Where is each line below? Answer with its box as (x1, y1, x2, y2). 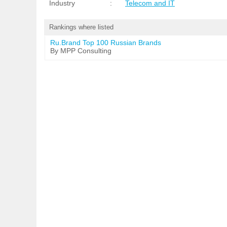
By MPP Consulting (50, 47, 111, 55)
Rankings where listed (49, 23, 113, 31)
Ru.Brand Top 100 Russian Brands (50, 39, 161, 47)
